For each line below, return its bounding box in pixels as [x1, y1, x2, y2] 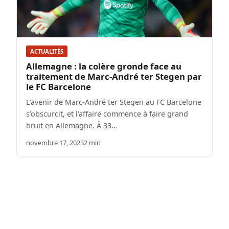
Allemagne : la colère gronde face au [26, 60, 181, 73]
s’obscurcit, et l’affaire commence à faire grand [26, 109, 188, 119]
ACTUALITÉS [30, 47, 63, 55]
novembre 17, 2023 [26, 138, 84, 148]
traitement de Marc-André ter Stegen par [26, 71, 202, 83]
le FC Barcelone [26, 81, 91, 93]
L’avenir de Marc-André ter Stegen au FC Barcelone [26, 97, 201, 107]
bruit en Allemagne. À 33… [26, 121, 117, 131]
